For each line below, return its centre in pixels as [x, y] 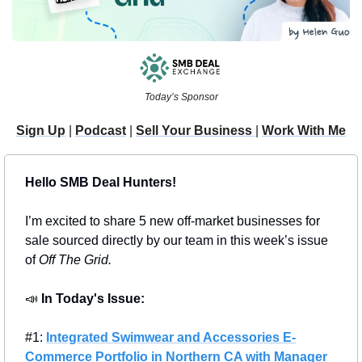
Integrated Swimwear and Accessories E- [171, 338]
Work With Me [304, 131]
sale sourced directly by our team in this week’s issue [177, 241]
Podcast [101, 131]
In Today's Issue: [95, 299]
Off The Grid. [75, 260]
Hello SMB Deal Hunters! [101, 183]
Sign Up [41, 131]
